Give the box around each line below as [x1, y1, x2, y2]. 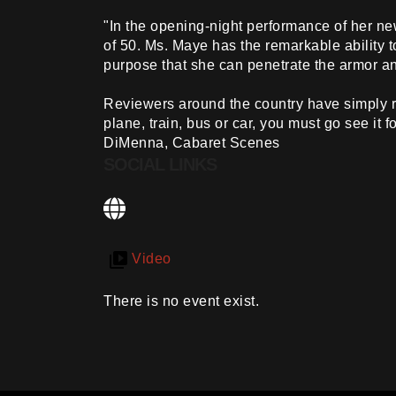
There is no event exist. [103, 293, 259, 308]
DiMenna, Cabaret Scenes [103, 135, 280, 150]
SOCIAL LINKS [103, 155, 217, 174]
